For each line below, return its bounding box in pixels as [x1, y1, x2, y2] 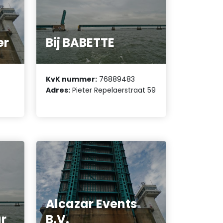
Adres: [46, 85, 71, 95]
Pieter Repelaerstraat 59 [70, 85, 156, 95]
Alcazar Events [46, 196, 137, 213]
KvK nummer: [46, 74, 98, 84]
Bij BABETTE [46, 34, 115, 51]
